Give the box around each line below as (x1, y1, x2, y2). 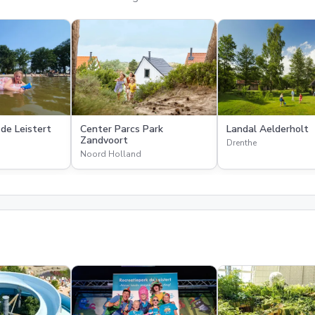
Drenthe (226, 137, 257, 148)
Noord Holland (80, 148, 141, 160)
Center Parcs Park (80, 122, 163, 136)
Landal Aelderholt (226, 122, 309, 136)
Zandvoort (80, 134, 128, 147)
